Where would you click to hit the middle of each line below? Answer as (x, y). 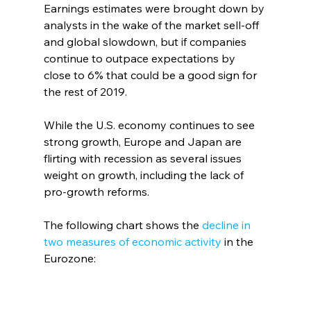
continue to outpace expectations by (141, 59)
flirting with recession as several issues (144, 159)
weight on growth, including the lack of (145, 175)
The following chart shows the (123, 225)
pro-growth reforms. (98, 192)
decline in (227, 225)
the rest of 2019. (92, 92)
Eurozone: (69, 259)
